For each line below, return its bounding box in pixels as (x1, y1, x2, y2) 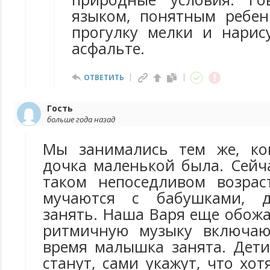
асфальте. (72, 38, 145, 58)
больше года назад (47, 114, 115, 125)
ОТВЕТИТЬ (84, 72, 124, 83)
